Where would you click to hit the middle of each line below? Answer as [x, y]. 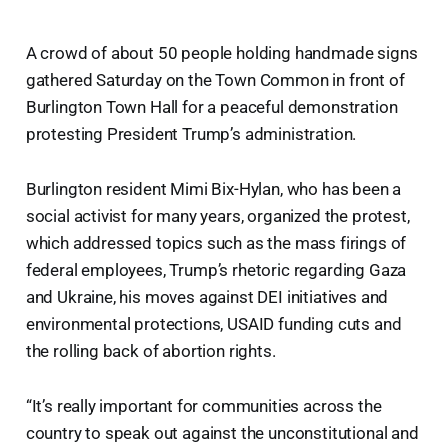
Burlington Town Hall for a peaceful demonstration [211, 106]
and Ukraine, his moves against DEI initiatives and [207, 296]
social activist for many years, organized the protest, [217, 215]
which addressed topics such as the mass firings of [216, 242]
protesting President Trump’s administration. [193, 133]
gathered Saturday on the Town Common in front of [215, 79]
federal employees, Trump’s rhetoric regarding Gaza [216, 269]
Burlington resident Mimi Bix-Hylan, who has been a [213, 188]
